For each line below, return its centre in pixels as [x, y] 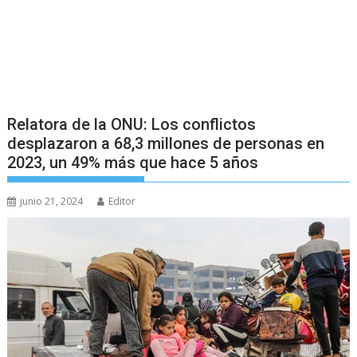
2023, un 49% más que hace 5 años [133, 162]
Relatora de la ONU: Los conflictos [132, 124]
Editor [122, 201]
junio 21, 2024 [52, 201]
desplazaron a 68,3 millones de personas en [166, 143]
